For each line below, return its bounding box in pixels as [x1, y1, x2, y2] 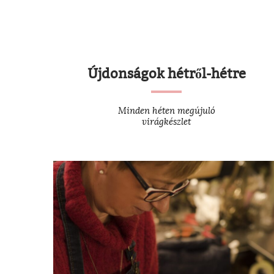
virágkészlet [142, 116, 191, 127]
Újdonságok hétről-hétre [87, 65, 246, 82]
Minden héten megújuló [117, 105, 215, 116]
